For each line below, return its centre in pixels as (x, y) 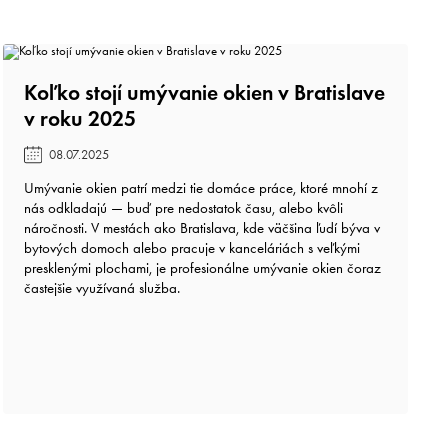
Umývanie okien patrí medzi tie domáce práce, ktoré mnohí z (200, 187)
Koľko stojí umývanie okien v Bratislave (204, 92)
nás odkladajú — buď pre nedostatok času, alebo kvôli (183, 207)
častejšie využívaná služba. (101, 287)
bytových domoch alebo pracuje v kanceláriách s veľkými (191, 247)
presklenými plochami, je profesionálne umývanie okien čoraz (202, 267)
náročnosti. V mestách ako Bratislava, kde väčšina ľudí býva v (201, 227)
